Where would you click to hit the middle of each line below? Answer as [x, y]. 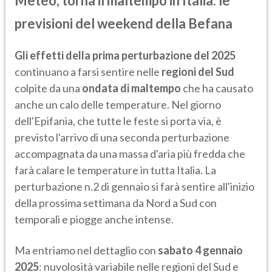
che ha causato [217, 88]
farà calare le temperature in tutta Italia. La [115, 170]
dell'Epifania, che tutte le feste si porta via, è [118, 121]
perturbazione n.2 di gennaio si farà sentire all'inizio [134, 187]
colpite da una [48, 88]
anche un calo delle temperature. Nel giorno [118, 105]
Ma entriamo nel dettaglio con [86, 250]
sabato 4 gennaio [200, 250]
